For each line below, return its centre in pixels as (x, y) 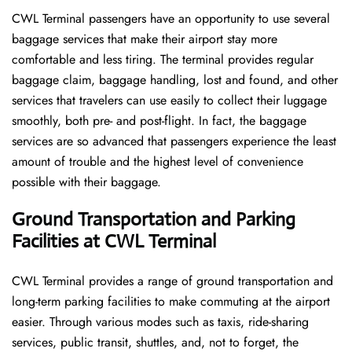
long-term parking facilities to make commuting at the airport (171, 302)
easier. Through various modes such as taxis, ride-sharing (160, 322)
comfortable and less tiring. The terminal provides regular (163, 60)
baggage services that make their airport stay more (145, 39)
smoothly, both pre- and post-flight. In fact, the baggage (159, 121)
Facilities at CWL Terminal (114, 242)
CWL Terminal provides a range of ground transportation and (172, 281)
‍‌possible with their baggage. (88, 182)
